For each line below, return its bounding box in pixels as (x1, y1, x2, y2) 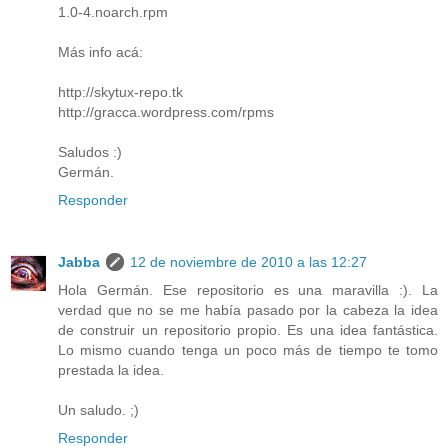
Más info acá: (58, 43, 143, 60)
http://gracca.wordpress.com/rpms (58, 103, 274, 120)
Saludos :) (58, 143, 122, 160)
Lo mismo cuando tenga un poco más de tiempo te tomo (58, 341, 438, 358)
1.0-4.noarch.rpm (58, 3, 168, 20)
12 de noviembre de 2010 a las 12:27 (130, 253, 367, 270)
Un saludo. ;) (58, 401, 139, 418)
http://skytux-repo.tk (58, 83, 183, 100)
